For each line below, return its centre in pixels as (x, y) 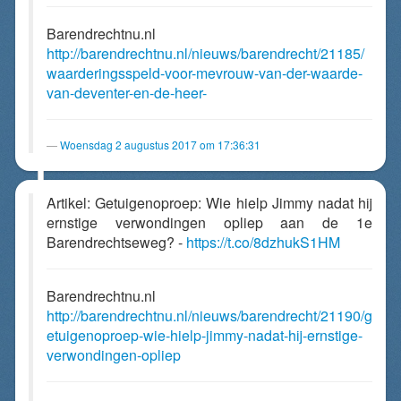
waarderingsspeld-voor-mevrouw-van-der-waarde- (205, 73)
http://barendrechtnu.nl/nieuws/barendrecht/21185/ (205, 53)
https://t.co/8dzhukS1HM (263, 242)
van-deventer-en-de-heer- (127, 93)
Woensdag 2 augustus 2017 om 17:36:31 (160, 145)
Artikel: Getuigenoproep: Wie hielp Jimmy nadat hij (209, 203)
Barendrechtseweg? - (116, 242)
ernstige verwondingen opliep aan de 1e (209, 222)
